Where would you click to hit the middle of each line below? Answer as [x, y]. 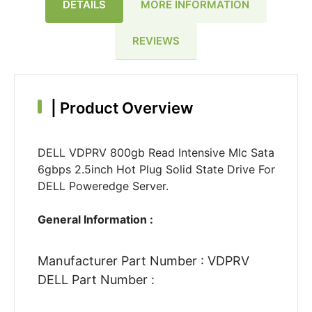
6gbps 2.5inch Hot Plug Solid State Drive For [156, 170]
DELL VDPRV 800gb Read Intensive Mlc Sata [156, 153]
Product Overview [124, 108]
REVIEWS [156, 40]
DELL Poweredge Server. [103, 186]
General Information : [95, 220]
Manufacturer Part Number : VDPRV [143, 261]
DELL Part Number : [96, 280]
